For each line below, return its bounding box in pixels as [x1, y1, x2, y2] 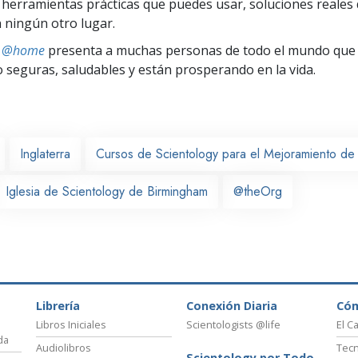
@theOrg [233, 181, 282, 201]
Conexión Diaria [186, 298, 277, 314]
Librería [36, 298, 80, 314]
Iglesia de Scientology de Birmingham [6, 181, 208, 201]
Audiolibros [36, 340, 91, 356]
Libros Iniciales [36, 317, 106, 332]
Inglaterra [20, 144, 70, 163]
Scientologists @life [186, 317, 280, 332]
